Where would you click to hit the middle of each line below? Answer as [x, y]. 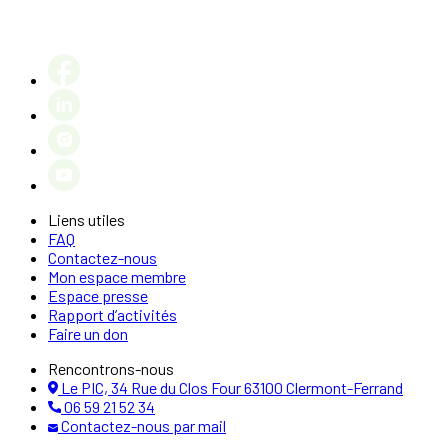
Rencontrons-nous [111, 369]
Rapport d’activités [112, 315]
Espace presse [98, 296]
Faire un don [88, 334]
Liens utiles [86, 220]
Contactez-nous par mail [143, 426]
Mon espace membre [117, 277]
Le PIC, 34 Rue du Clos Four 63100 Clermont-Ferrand [232, 388]
